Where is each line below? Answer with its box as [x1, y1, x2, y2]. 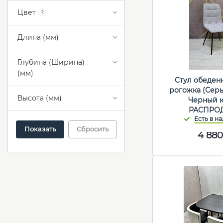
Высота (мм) [17, 94, 62, 103]
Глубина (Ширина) [17, 58, 85, 67]
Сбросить [76, 125, 109, 133]
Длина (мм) [17, 33, 59, 42]
